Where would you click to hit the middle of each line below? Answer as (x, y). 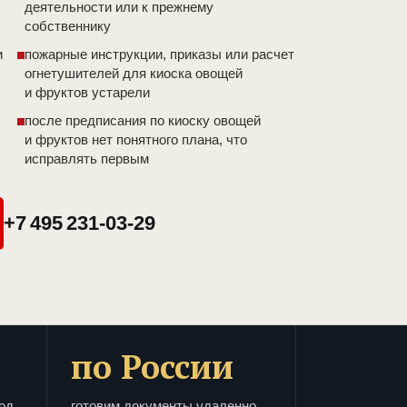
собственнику (68, 26)
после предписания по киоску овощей (143, 121)
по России (152, 367)
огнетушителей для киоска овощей (134, 74)
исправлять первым (87, 159)
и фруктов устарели (87, 93)
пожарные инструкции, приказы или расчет (159, 55)
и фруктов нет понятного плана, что (136, 140)
